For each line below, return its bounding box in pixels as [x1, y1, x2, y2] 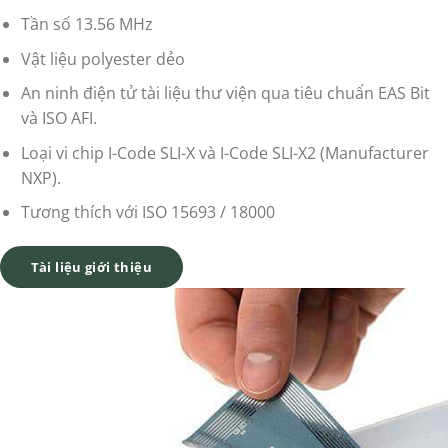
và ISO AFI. [20, 107, 97, 130]
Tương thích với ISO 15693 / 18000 [20, 201, 275, 224]
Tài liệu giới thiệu [30, 258, 152, 277]
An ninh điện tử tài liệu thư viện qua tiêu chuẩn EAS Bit [20, 82, 430, 105]
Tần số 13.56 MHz [20, 13, 153, 36]
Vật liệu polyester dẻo [20, 47, 185, 70]
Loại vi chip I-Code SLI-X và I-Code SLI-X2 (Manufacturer [20, 141, 429, 164]
